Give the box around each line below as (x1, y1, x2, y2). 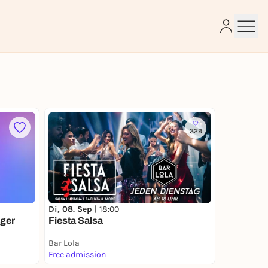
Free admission (48, 249, 106, 260)
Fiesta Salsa (48, 215, 103, 226)
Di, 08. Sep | (48, 204, 99, 214)
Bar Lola (48, 238, 80, 248)
